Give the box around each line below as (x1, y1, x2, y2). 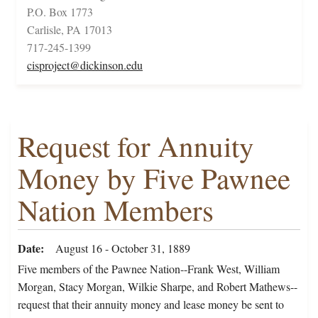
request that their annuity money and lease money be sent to (18, 297, 284, 312)
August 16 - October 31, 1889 (55, 241, 190, 256)
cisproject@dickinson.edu (27, 57, 143, 73)
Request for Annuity (18, 126, 254, 166)
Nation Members (18, 190, 214, 230)
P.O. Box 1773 (27, 4, 93, 20)
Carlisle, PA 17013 (27, 22, 112, 38)
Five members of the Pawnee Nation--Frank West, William (18, 261, 280, 277)
